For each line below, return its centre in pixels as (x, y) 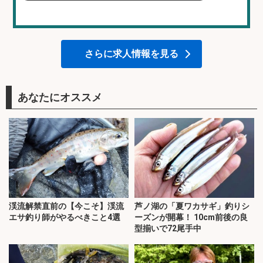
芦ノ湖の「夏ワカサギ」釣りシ (192, 206)
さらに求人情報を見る (131, 54)
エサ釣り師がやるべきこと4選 (65, 218)
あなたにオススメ (60, 97)
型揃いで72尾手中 (168, 229)
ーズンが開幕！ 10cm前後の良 (191, 218)
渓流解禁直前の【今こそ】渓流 (66, 206)
